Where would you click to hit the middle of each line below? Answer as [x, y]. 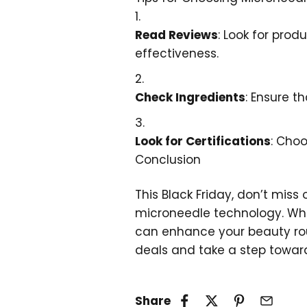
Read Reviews [176, 35]
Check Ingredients [190, 98]
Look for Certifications [203, 142]
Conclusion [168, 160]
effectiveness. [177, 53]
